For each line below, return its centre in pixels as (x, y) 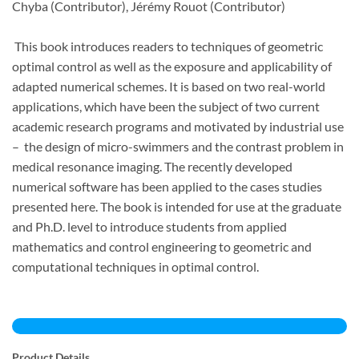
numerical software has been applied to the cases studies (167, 186)
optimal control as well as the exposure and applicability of (172, 66)
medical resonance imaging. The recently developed (152, 166)
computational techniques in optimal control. (135, 266)
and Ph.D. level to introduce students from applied (149, 226)
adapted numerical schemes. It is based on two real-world (169, 86)
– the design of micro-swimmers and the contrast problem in (178, 146)
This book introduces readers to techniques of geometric (167, 46)
